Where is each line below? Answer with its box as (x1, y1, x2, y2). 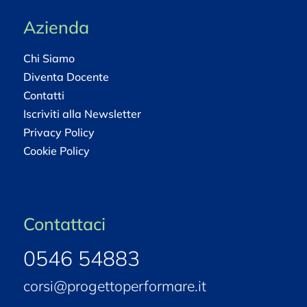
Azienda (23, 16, 89, 38)
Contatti (23, 88, 64, 102)
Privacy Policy (23, 125, 95, 139)
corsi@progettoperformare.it (23, 276, 206, 295)
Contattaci (23, 212, 106, 234)
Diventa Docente (23, 69, 109, 84)
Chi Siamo (23, 51, 75, 65)
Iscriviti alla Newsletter (23, 106, 141, 121)
